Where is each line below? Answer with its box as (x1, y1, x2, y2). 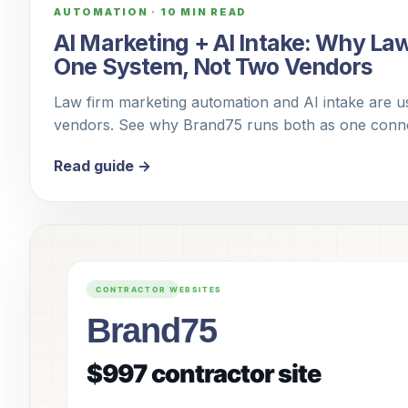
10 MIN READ (159, 5, 248, 19)
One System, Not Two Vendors (54, 53, 373, 81)
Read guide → (54, 157, 151, 176)
